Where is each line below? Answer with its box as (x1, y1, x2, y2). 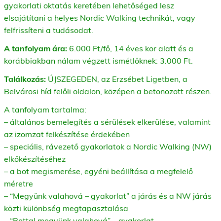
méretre (4, 178, 33, 188)
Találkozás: (4, 74, 46, 84)
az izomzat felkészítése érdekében (4, 129, 130, 139)
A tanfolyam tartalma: (4, 104, 86, 114)
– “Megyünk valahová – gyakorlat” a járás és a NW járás (4, 190, 212, 201)
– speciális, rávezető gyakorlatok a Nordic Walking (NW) (4, 141, 212, 151)
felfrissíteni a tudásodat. (4, 25, 93, 35)
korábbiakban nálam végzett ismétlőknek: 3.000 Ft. (4, 55, 193, 66)
